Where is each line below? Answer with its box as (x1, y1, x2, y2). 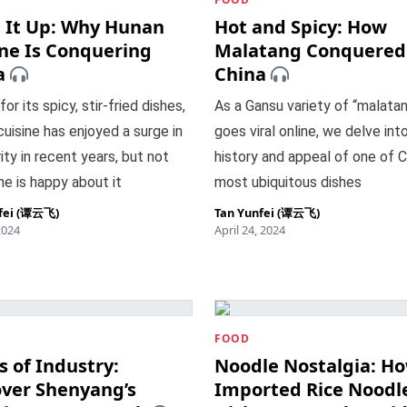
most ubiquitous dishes (214, 174, 362, 191)
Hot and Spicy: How (214, 15, 387, 39)
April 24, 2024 (214, 222, 285, 238)
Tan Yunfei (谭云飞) (214, 204, 320, 221)
